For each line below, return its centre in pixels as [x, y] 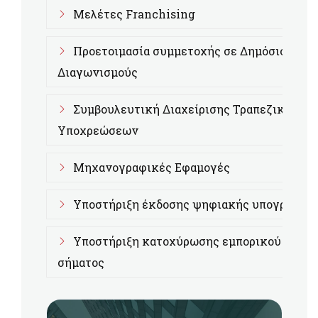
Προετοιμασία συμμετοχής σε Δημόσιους [186, 51]
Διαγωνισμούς [98, 72]
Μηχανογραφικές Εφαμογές [152, 167]
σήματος [81, 262]
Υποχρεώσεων [98, 130]
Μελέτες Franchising [134, 14]
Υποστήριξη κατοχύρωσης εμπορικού [177, 241]
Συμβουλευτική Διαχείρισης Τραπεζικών [187, 109]
